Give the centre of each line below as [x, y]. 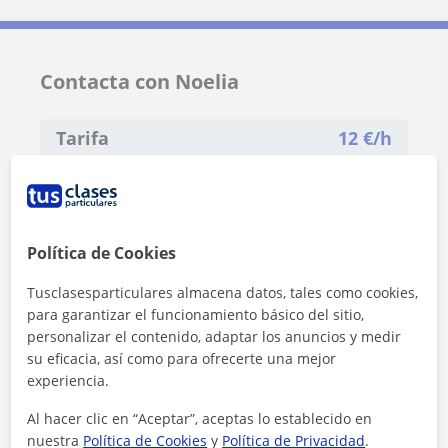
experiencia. [68, 380]
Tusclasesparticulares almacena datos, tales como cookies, [223, 292]
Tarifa [82, 137]
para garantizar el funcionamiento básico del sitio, [196, 314]
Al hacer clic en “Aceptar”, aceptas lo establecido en [200, 418]
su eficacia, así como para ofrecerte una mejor [182, 358]
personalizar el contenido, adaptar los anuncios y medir [214, 336]
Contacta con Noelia [139, 81]
